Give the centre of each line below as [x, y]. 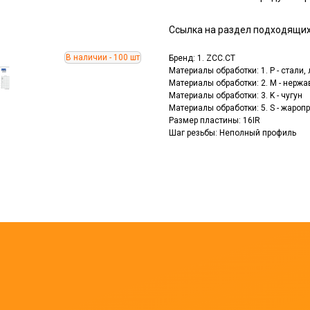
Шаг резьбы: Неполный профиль [232, 133]
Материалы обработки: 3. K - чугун [236, 96]
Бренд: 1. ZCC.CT [202, 58]
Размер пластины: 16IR [215, 121]
